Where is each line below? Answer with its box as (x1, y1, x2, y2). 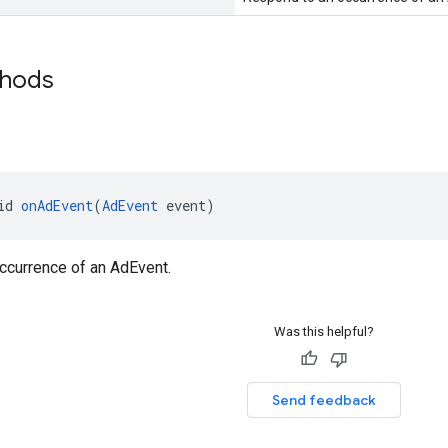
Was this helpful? (273, 323, 374, 339)
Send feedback (271, 390, 376, 409)
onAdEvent (21, 195, 93, 215)
